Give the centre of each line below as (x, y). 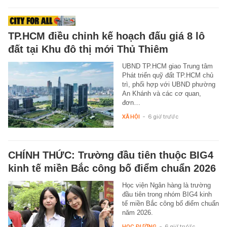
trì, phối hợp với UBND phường (168, 84)
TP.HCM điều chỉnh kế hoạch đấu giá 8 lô (106, 36)
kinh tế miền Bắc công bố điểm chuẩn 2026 (112, 168)
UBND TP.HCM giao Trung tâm (167, 66)
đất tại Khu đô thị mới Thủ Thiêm (88, 49)
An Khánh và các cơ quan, (161, 93)
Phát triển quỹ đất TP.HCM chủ (167, 75)
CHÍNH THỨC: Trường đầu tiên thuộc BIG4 (111, 155)
